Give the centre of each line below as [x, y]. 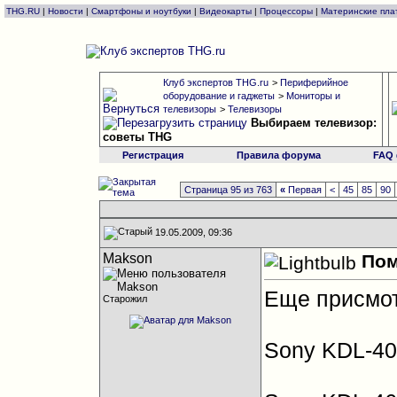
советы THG [137, 137]
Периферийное [314, 82]
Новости [66, 11]
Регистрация [153, 155]
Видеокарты [226, 11]
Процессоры [286, 11]
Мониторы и [313, 96]
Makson [127, 258]
